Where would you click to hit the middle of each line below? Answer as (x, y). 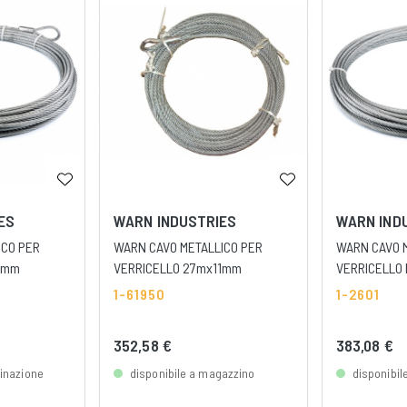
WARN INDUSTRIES (175, 220)
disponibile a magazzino (193, 372)
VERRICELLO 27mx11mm (178, 267)
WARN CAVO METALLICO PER (189, 246)
